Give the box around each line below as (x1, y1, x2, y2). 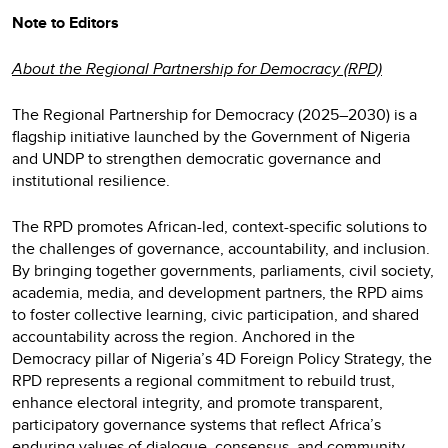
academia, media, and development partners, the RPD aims (12, 280, 423, 304)
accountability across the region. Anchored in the (12, 324, 355, 348)
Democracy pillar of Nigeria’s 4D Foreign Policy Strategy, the (12, 346, 432, 370)
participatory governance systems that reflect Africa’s (12, 412, 381, 436)
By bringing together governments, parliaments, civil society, (12, 258, 434, 282)
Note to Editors (12, 10, 119, 34)
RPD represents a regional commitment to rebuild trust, (12, 368, 395, 392)
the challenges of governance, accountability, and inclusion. (12, 236, 430, 260)
